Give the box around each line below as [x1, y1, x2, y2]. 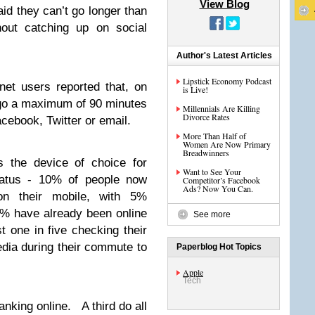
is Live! [183, 84, 208, 95]
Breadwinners [183, 147, 229, 158]
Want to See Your [183, 166, 241, 177]
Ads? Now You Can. [183, 183, 253, 194]
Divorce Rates [183, 111, 230, 122]
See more [193, 210, 231, 219]
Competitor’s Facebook [183, 174, 260, 186]
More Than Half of [183, 130, 246, 141]
